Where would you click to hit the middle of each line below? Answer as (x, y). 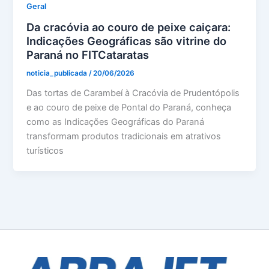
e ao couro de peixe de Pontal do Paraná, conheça (129, 107)
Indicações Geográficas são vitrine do (127, 41)
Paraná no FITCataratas (88, 54)
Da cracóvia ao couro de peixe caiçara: (129, 27)
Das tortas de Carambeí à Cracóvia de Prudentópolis (133, 93)
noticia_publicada (58, 73)
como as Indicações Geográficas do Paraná (116, 122)
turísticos (45, 150)
